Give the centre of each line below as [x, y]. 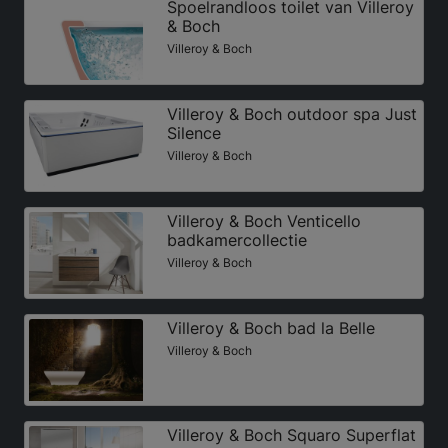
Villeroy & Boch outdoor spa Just [291, 113]
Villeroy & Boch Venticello [263, 220]
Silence [193, 132]
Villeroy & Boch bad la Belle [270, 327]
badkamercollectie [236, 239]
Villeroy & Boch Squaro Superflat [291, 434]
